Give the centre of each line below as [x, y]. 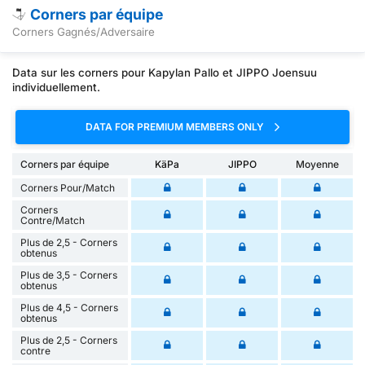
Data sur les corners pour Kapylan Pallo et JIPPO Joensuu [165, 73]
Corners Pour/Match [68, 187]
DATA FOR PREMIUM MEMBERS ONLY [176, 127]
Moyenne [317, 164]
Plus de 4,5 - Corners [69, 307]
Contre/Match [53, 220]
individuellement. [56, 88]
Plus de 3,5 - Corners [69, 275]
